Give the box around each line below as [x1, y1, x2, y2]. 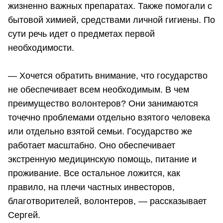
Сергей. [8, 210, 40, 221]
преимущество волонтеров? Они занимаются [8, 99, 198, 109]
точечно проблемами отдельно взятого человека [8, 112, 210, 123]
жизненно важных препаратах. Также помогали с [8, 1, 212, 11]
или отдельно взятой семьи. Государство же [8, 126, 192, 137]
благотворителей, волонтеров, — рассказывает [8, 196, 207, 207]
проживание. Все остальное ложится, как [8, 168, 180, 179]
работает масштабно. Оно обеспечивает [8, 140, 175, 151]
